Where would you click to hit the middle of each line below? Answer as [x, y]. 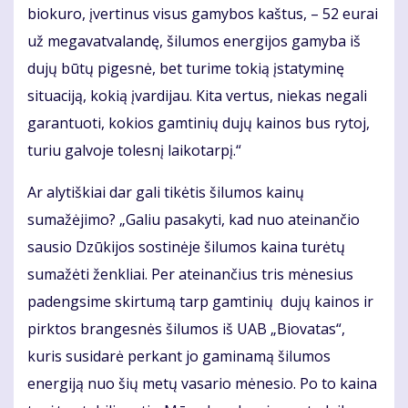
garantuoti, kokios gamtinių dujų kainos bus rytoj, [199, 123]
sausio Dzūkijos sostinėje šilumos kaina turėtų [186, 247]
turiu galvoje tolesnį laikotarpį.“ [134, 151]
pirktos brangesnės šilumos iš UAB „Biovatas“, [186, 329]
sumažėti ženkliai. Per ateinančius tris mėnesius [190, 275]
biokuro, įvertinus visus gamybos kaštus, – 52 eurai [203, 14]
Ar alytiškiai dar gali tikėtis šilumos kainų [166, 193]
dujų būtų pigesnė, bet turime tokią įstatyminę [186, 69]
